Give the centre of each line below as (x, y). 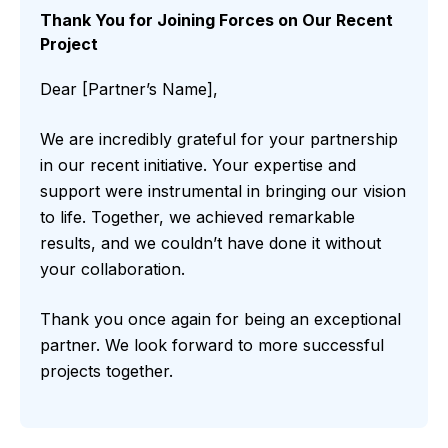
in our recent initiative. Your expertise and (198, 165)
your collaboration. (112, 269)
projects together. (106, 371)
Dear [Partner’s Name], (129, 89)
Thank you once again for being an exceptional (220, 319)
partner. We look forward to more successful (212, 345)
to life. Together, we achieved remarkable (197, 217)
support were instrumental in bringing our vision (223, 191)
